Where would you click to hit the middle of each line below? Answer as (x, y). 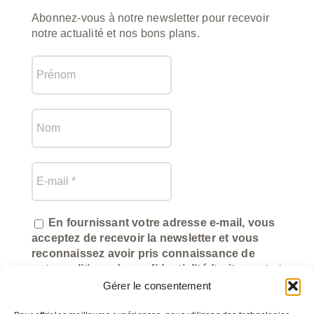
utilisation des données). (98, 285)
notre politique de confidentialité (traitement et (156, 269)
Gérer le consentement (157, 286)
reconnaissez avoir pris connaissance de (143, 254)
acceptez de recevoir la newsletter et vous (145, 238)
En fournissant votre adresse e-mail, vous (160, 223)
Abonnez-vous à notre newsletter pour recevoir (150, 18)
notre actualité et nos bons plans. (115, 34)
